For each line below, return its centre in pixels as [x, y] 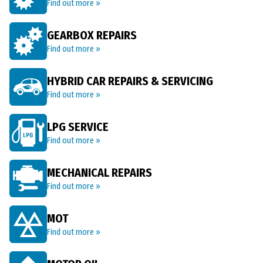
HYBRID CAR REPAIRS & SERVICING [130, 81]
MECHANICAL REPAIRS [100, 173]
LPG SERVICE [78, 127]
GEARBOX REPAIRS [92, 35]
